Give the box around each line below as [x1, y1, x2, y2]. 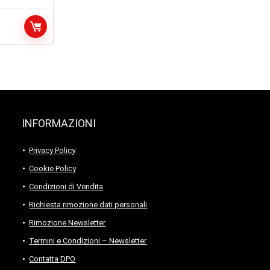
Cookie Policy [29, 164, 77, 173]
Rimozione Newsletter [29, 218, 106, 227]
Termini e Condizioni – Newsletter [29, 236, 147, 245]
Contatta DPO [29, 254, 76, 263]
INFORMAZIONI [22, 117, 96, 130]
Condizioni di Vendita [29, 182, 104, 191]
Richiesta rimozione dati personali [29, 200, 148, 209]
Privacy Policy [29, 146, 76, 155]
